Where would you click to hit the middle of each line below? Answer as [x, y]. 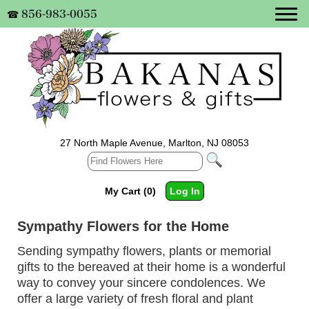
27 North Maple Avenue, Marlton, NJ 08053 [154, 142]
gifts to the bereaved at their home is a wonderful [151, 267]
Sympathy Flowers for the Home [123, 226]
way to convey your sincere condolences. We [141, 283]
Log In [185, 191]
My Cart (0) [130, 191]
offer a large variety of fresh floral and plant [135, 299]
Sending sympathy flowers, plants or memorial [144, 251]
